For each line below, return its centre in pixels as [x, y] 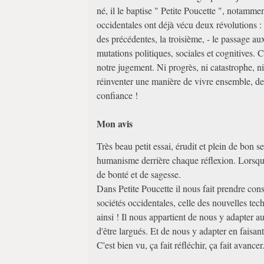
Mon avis [115, 123]
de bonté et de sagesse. [139, 174]
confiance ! [118, 95]
